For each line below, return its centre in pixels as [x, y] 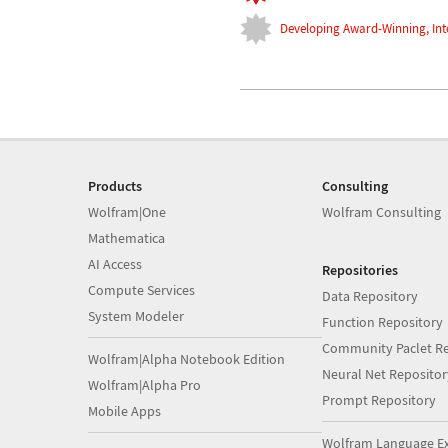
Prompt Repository [378, 399]
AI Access [115, 263]
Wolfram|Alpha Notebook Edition [186, 358]
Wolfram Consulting [381, 211]
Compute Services [141, 289]
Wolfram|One [127, 211]
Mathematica [126, 237]
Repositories [359, 269]
